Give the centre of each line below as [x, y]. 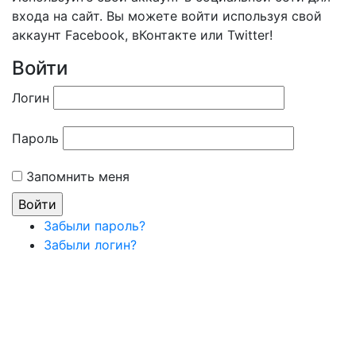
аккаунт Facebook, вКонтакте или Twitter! [142, 35]
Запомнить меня [78, 176]
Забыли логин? [90, 245]
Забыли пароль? [95, 226]
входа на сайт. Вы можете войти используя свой [167, 16]
